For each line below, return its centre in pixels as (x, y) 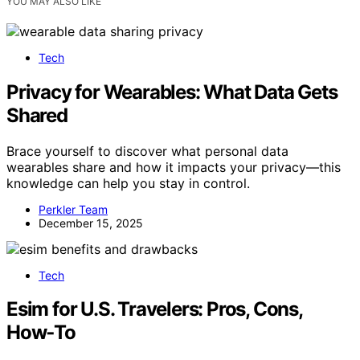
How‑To (41, 333)
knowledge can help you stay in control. (128, 183)
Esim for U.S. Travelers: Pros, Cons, (154, 309)
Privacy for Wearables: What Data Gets (172, 92)
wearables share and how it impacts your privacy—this (174, 167)
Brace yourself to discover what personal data (147, 151)
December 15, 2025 (91, 223)
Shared (37, 115)
